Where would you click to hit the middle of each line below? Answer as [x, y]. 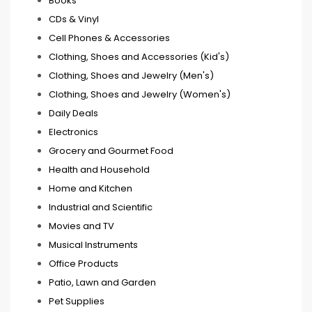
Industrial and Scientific [101, 207]
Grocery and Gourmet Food [111, 150]
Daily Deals [73, 113]
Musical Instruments [93, 244]
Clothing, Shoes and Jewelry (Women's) [140, 94]
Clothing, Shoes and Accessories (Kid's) [139, 56]
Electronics [73, 132]
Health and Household [99, 169]
